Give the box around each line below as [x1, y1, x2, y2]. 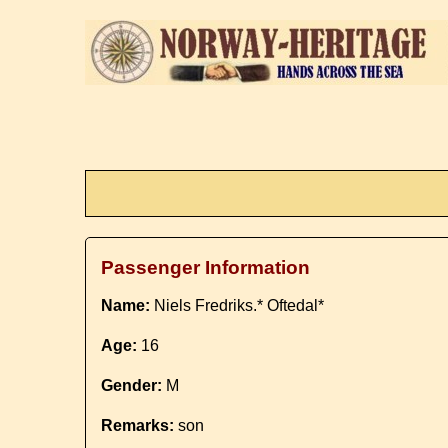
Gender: [101, 377, 163, 394]
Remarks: [101, 417, 175, 434]
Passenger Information [101, 257, 311, 278]
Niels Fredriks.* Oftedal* [150, 297, 325, 314]
